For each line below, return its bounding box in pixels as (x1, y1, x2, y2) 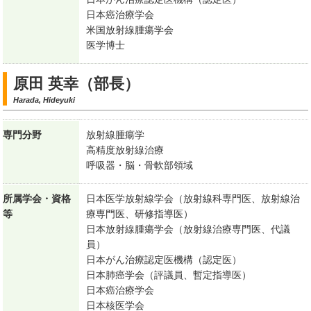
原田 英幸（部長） (13, 75, 140, 93)
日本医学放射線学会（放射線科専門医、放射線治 (86, 193, 301, 205)
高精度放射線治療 (86, 144, 165, 156)
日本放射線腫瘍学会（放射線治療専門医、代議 (86, 224, 291, 235)
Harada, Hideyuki (13, 96, 76, 105)
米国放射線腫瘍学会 (86, 24, 174, 36)
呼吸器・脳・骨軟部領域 (86, 160, 194, 171)
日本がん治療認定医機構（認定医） (86, 254, 242, 266)
